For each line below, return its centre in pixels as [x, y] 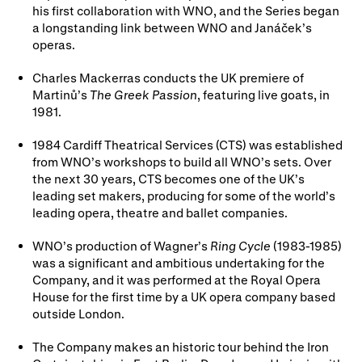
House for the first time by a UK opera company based [184, 296]
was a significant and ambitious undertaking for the [179, 262]
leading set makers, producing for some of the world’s [184, 195]
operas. [54, 44]
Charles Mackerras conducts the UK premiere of [168, 77]
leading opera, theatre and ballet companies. [160, 212]
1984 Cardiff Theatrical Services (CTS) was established [187, 144]
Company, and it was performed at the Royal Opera [177, 279]
